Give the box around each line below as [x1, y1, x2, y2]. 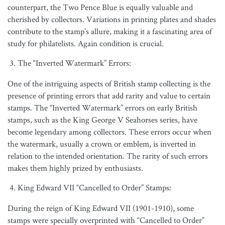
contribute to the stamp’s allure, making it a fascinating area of [8, 26, 212, 37]
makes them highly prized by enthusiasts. [8, 162, 143, 173]
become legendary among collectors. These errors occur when [8, 126, 211, 137]
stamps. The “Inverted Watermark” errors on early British [8, 102, 197, 113]
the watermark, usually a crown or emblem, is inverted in [8, 138, 196, 149]
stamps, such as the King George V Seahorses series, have [8, 114, 197, 125]
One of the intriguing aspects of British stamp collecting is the [8, 78, 210, 89]
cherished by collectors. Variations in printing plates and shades [8, 14, 216, 25]
